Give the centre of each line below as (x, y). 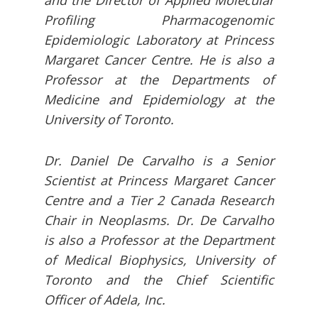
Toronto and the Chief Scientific (159, 280)
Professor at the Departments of (159, 80)
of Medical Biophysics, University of (159, 260)
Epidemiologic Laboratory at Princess (159, 40)
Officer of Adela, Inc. (106, 300)
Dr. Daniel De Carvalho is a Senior (159, 161)
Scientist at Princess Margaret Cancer (159, 181)
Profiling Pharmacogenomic (159, 20)
